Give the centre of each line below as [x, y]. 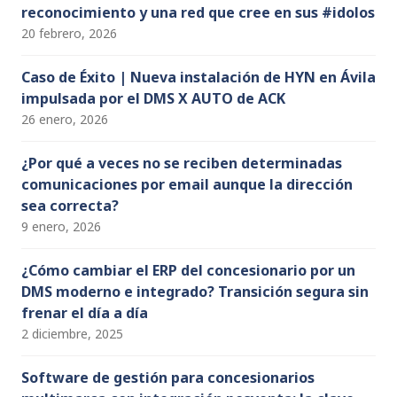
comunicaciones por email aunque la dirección [187, 185]
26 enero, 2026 [65, 120]
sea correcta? [70, 206]
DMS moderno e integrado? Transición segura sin [195, 292]
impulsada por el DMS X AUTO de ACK [153, 99]
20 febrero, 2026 [69, 34]
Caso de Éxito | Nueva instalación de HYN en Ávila [198, 78]
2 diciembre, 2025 [72, 334]
